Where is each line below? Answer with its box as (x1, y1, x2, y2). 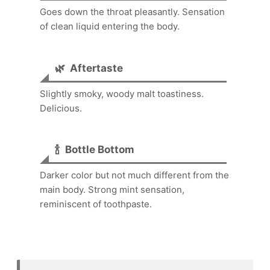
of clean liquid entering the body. (40, 20, 180, 33)
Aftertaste (70, 61, 123, 74)
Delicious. (40, 102, 82, 114)
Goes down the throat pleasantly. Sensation (40, 6, 225, 18)
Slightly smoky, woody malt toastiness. (40, 87, 204, 99)
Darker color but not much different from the (40, 169, 229, 181)
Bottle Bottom (65, 143, 134, 155)
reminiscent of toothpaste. (40, 198, 152, 210)
